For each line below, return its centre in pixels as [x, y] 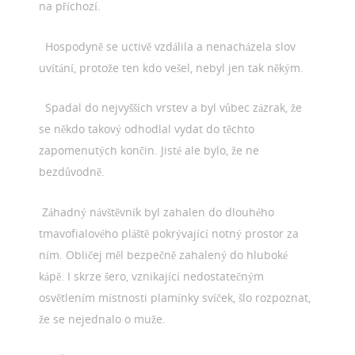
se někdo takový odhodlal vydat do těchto [147, 129]
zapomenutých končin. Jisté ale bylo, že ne [149, 151]
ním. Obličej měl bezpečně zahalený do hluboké [164, 254]
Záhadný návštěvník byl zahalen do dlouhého [157, 212]
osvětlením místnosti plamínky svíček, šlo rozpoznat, [175, 297]
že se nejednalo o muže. [103, 319]
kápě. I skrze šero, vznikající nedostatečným [152, 276]
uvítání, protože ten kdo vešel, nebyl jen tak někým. [172, 67]
